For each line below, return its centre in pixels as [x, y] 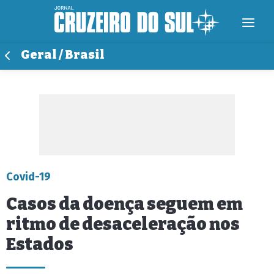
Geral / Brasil [63, 55]
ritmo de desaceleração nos [123, 224]
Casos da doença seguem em [124, 204]
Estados [40, 244]
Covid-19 [28, 177]
